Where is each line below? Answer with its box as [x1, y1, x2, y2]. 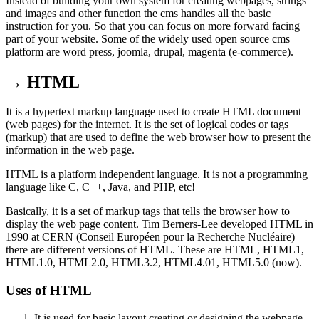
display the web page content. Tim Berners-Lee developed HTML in [6, 218, 313, 231]
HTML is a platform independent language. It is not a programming [6, 168, 308, 181]
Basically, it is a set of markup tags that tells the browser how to [6, 205, 290, 218]
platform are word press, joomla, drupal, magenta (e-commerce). [6, 45, 293, 58]
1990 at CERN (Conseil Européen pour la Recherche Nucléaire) [6, 231, 295, 244]
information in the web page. [6, 144, 135, 157]
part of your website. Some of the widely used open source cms [6, 32, 290, 45]
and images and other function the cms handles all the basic [6, 6, 271, 19]
